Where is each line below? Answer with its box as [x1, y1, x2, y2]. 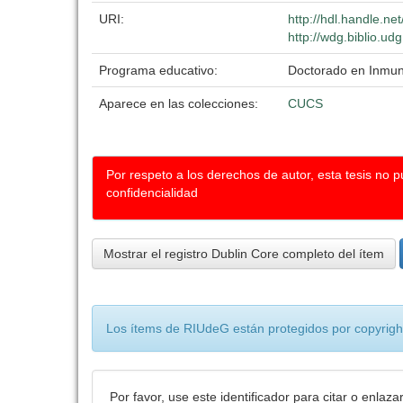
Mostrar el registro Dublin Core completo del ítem [103, 246, 384, 261]
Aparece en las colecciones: [99, 96, 258, 111]
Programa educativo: [99, 63, 221, 77]
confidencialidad [106, 185, 198, 200]
